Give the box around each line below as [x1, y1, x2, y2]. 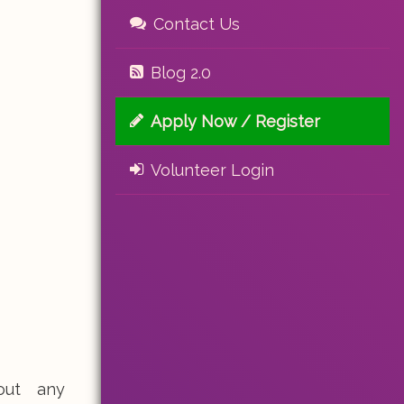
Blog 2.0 [151, 63, 211, 82]
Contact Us [153, 14, 240, 33]
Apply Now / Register [151, 112, 320, 131]
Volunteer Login [151, 161, 274, 179]
